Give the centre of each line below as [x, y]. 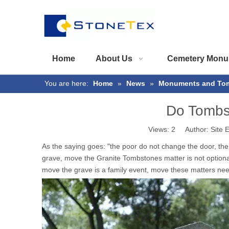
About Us [114, 59]
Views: [160, 129]
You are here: [66, 83]
